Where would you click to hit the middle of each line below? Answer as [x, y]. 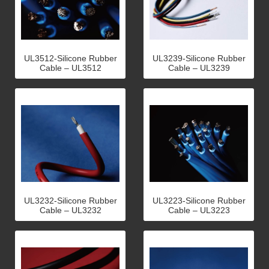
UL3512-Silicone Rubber [70, 59]
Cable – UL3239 [199, 68]
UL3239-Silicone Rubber [199, 59]
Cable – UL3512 [70, 68]
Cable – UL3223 [199, 210]
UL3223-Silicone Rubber [199, 201]
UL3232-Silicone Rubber [70, 201]
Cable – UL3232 [70, 210]
